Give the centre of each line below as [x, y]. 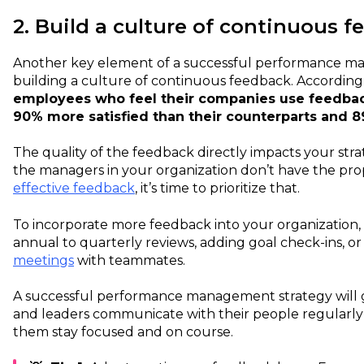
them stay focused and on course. [125, 331]
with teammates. [131, 260]
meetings [43, 260]
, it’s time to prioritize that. [219, 188]
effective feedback [74, 188]
